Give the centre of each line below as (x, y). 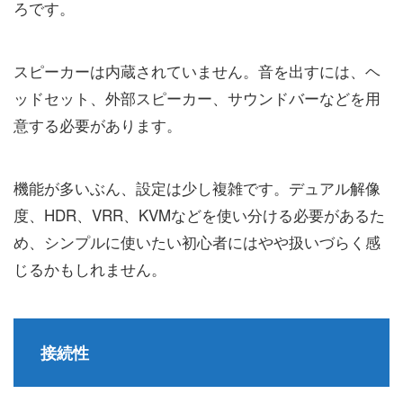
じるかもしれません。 (90, 269)
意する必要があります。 (98, 125)
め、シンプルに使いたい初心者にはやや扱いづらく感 (197, 242)
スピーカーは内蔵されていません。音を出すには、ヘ (197, 71)
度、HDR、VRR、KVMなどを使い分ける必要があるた (199, 215)
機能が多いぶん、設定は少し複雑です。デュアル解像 (197, 188)
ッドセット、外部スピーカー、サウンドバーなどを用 (197, 98)
